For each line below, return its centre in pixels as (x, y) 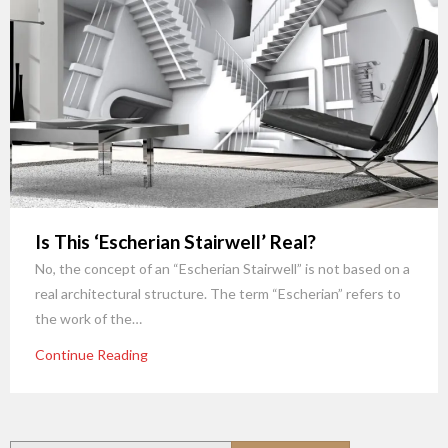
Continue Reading (91, 354)
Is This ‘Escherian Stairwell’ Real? (175, 241)
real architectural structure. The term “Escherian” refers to (218, 293)
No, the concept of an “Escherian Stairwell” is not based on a (222, 268)
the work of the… (88, 318)
